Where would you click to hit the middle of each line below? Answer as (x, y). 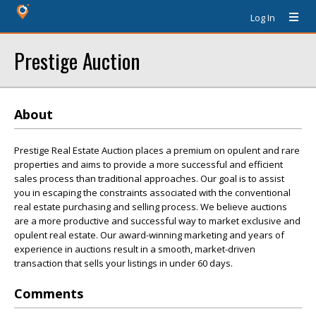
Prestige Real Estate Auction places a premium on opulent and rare (157, 150)
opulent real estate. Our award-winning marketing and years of (149, 235)
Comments (49, 293)
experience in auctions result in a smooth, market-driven (135, 249)
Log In (263, 18)
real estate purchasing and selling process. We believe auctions (151, 207)
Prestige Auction (77, 60)
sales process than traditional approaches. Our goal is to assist (149, 178)
